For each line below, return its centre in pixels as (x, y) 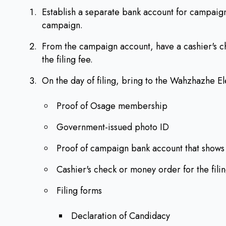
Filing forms (79, 191)
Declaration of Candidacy (121, 216)
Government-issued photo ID (113, 127)
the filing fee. (70, 60)
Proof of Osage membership (112, 106)
